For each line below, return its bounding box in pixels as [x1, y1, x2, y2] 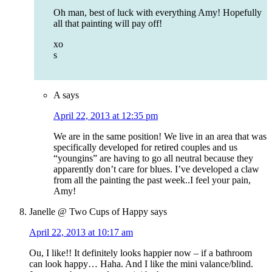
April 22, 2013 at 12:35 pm [53, 110, 158, 121]
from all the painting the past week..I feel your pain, [53, 175, 251, 186]
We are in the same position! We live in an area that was [53, 131, 267, 142]
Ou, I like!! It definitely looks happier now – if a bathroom [29, 248, 252, 259]
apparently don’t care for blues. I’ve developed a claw [53, 164, 259, 175]
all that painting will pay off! [53, 18, 162, 29]
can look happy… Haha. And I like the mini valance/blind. [29, 259, 253, 270]
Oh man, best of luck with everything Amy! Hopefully [53, 7, 262, 18]
